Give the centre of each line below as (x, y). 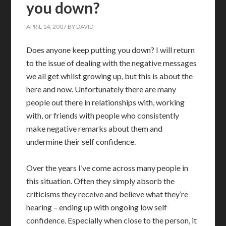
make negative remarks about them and (95, 128)
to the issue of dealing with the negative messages (112, 63)
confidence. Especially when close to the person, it (112, 220)
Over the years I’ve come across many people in (107, 168)
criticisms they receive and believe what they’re (107, 194)
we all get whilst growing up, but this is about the (110, 76)
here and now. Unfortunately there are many (101, 89)
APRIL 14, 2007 (47, 26)
